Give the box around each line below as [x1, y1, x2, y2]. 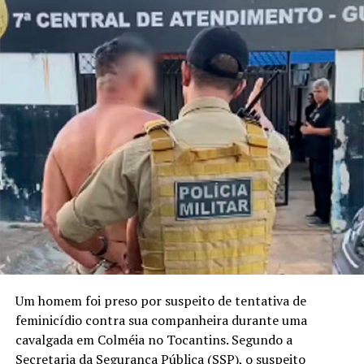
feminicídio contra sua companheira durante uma [15, 311, 307, 330]
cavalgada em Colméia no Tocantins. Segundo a [15, 331, 292, 349]
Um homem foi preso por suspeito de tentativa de [15, 292, 306, 310]
